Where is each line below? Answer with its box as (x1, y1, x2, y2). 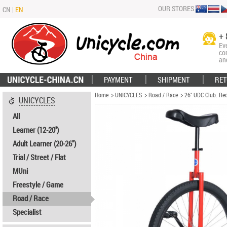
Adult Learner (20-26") (13, 139, 76, 148)
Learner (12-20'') (13, 126, 59, 135)
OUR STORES (158, 5, 194, 13)
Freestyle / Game (13, 180, 63, 190)
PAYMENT (104, 75, 132, 85)
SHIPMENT (158, 75, 190, 85)
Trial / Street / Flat (13, 153, 66, 162)
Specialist (13, 208, 42, 217)
